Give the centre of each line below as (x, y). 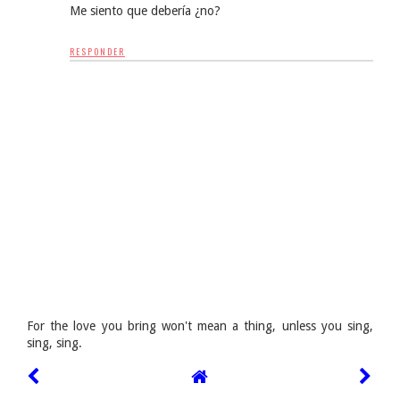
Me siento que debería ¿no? (145, 11)
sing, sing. (54, 343)
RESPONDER (97, 52)
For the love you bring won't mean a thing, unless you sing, (200, 326)
